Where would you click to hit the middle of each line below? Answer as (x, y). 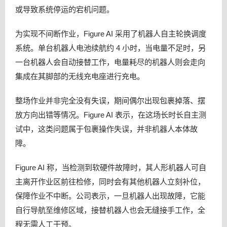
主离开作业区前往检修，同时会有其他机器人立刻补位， (110, 181)
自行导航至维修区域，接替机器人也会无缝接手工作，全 (110, 210)
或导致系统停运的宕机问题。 (65, 9)
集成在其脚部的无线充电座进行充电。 (80, 76)
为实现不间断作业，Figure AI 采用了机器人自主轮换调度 (111, 33)
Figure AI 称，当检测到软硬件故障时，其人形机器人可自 (111, 167)
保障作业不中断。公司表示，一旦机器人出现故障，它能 (110, 196)
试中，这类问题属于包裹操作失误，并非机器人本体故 (106, 129)
